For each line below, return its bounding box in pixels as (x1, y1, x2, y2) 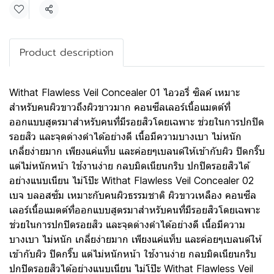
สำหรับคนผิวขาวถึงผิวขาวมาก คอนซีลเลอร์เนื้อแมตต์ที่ (9, 101, 231, 113)
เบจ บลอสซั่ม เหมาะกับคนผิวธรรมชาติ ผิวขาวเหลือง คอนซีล (9, 189, 256, 201)
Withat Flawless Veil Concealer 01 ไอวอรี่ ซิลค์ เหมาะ (9, 86, 240, 98)
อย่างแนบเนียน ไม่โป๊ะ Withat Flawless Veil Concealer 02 (9, 174, 254, 187)
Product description (20, 45, 113, 60)
